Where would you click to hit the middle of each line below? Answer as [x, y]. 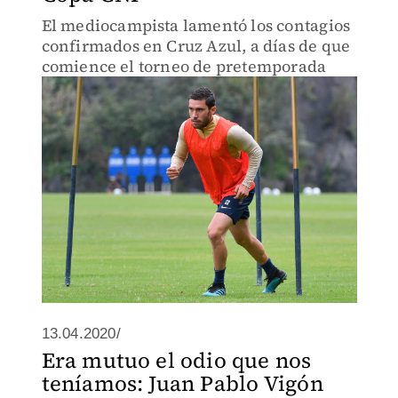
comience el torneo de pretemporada [184, 66]
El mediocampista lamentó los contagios [196, 25]
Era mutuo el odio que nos [176, 360]
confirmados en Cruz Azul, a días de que [196, 46]
